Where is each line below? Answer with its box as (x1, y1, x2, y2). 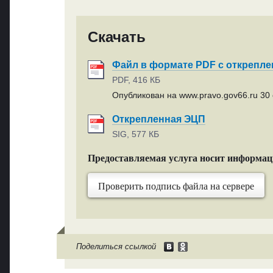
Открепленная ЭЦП (112, 113, 205, 124)
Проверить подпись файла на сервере (97, 179, 254, 193)
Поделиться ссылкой (76, 241, 156, 251)
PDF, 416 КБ (112, 75, 160, 85)
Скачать (87, 29, 146, 46)
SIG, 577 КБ (112, 129, 159, 140)
